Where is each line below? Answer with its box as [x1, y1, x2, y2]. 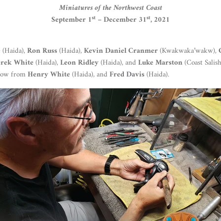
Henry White [28, 68, 70, 82]
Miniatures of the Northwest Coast [59, 1, 162, 15]
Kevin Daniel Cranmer [84, 44, 158, 58]
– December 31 [96, 13, 147, 27]
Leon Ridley [60, 56, 99, 70]
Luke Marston [138, 56, 183, 70]
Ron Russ [27, 44, 57, 58]
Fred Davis [110, 68, 145, 82]
